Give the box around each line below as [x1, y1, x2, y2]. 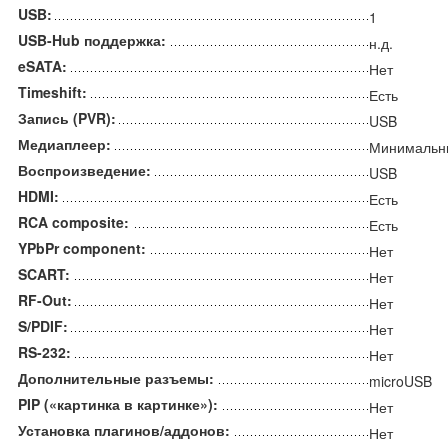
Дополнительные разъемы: [18, 368, 214, 389]
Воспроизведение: [18, 160, 151, 181]
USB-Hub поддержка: [18, 30, 166, 51]
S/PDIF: [18, 316, 68, 337]
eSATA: [18, 56, 67, 77]
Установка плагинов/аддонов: [18, 420, 230, 441]
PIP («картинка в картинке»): [18, 394, 218, 415]
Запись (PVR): [18, 108, 116, 129]
